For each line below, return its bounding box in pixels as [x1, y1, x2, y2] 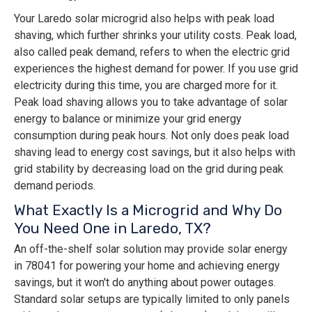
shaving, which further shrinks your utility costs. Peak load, [14, 29, 297, 42]
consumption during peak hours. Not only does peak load [14, 129, 289, 143]
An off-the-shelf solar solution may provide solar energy [14, 242, 288, 256]
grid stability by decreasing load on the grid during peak [14, 162, 283, 176]
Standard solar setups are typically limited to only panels [14, 292, 290, 306]
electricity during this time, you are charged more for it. [14, 79, 278, 93]
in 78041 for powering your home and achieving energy [14, 259, 280, 273]
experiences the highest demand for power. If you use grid [14, 62, 298, 76]
